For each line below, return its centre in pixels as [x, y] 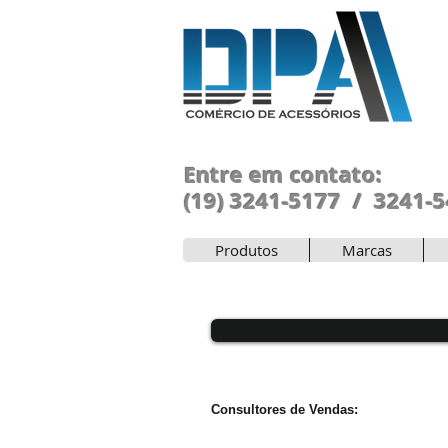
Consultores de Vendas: [284, 409]
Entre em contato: [283, 174]
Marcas [366, 250]
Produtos [246, 250]
